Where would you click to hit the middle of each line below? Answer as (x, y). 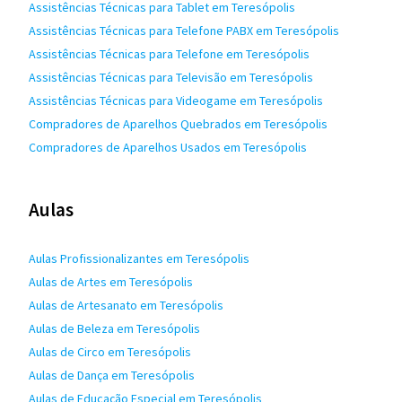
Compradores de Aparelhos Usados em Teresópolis (168, 147)
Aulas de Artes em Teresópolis (111, 282)
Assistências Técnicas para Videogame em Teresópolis (176, 100)
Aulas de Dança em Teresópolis (112, 375)
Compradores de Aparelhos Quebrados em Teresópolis (178, 124)
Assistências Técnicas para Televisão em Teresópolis (171, 77)
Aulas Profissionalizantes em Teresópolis (139, 258)
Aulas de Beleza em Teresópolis (114, 328)
